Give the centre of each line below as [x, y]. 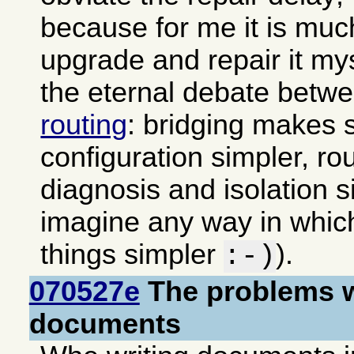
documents [105, 324]
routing [84, 125]
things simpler [132, 255]
